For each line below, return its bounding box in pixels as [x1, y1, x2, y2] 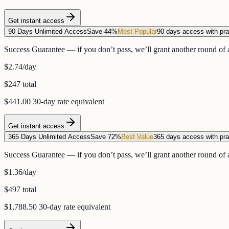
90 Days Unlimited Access [8, 28, 87, 36]
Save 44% [87, 28, 118, 36]
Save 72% [90, 133, 121, 141]
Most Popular [118, 28, 157, 36]
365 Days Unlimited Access [8, 133, 90, 141]
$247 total [4, 80, 36, 89]
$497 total [4, 185, 36, 194]
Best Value [121, 133, 153, 141]
